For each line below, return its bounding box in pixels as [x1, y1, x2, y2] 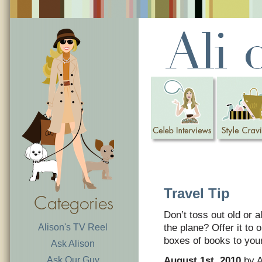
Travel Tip [164, 186, 230, 201]
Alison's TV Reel [38, 222, 108, 232]
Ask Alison [51, 239, 95, 249]
